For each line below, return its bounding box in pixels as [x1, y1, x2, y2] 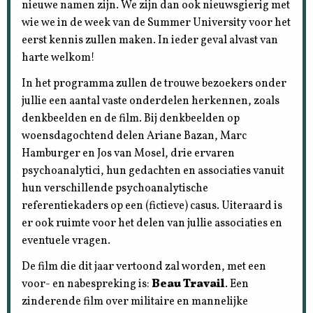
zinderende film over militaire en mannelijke [22, 293, 249, 310]
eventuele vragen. [22, 233, 111, 249]
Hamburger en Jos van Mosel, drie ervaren [22, 145, 235, 161]
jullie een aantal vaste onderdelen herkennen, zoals [22, 93, 280, 109]
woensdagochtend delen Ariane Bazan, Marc [22, 128, 247, 144]
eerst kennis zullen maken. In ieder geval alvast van [22, 32, 279, 48]
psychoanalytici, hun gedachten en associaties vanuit [22, 163, 285, 179]
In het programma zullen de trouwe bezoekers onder [22, 75, 287, 92]
